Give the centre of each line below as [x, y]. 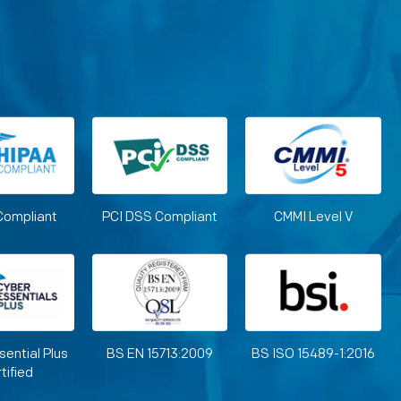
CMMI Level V [313, 218]
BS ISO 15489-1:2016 [313, 354]
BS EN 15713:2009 [160, 354]
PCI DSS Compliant [160, 218]
